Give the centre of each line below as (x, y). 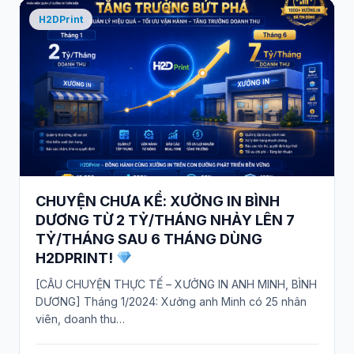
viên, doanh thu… (80, 318)
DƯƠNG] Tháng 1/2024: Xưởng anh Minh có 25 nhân (171, 301)
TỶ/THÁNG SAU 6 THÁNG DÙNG (149, 239)
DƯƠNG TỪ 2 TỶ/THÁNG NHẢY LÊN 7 (165, 220)
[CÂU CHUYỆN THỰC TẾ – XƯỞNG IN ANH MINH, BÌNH (176, 284)
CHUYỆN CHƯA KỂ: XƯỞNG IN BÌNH (158, 201)
